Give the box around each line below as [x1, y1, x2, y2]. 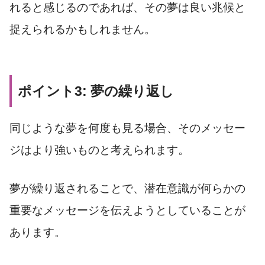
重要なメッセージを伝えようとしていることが [9, 204, 245, 217]
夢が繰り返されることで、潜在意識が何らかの [9, 182, 245, 195]
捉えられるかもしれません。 [9, 22, 156, 35]
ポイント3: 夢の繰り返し [18, 83, 174, 99]
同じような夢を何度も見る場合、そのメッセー [9, 121, 245, 134]
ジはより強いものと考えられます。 [9, 143, 189, 156]
